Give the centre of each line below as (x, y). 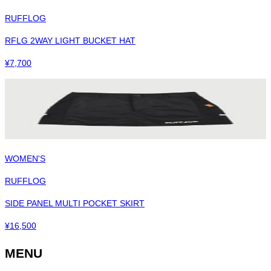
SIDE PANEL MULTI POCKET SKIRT (75, 203)
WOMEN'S (25, 158)
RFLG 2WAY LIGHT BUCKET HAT (70, 40)
